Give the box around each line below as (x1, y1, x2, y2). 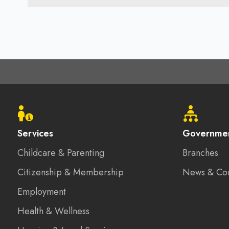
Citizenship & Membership (17, 166, 124, 179)
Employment (17, 185, 66, 198)
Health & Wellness (17, 204, 89, 218)
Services (17, 127, 53, 140)
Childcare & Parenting (17, 146, 104, 159)
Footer (17, 74, 61, 98)
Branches (182, 146, 219, 159)
